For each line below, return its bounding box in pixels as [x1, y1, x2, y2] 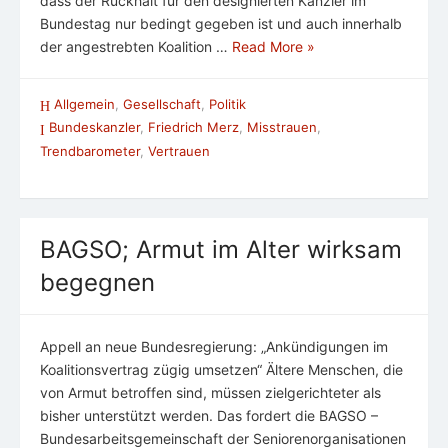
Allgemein [54, 96, 115, 113]
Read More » [232, 38, 315, 56]
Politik [209, 96, 246, 113]
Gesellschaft [123, 96, 201, 113]
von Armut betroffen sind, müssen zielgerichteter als [40, 383, 381, 401]
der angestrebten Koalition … [40, 38, 232, 56]
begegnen [40, 267, 155, 297]
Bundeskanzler [49, 119, 140, 136]
